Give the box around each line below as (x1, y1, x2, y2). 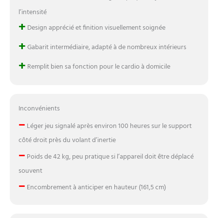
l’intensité (18, 7, 47, 18)
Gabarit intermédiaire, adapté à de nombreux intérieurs (25, 41, 186, 53)
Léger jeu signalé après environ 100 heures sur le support (25, 121, 192, 132)
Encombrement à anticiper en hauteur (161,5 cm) (25, 182, 166, 194)
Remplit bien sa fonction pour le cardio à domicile (25, 61, 170, 73)
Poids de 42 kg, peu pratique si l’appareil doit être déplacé (25, 151, 194, 163)
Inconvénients (18, 103, 60, 115)
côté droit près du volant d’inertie (18, 135, 116, 146)
